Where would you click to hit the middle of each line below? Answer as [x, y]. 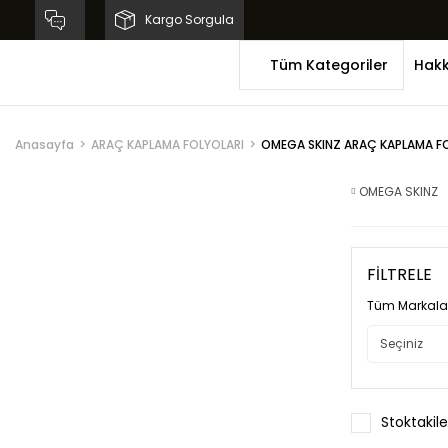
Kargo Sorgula [189, 19]
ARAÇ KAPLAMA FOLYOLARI [167, 144]
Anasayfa [44, 144]
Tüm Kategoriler [329, 64]
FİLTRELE [399, 274]
